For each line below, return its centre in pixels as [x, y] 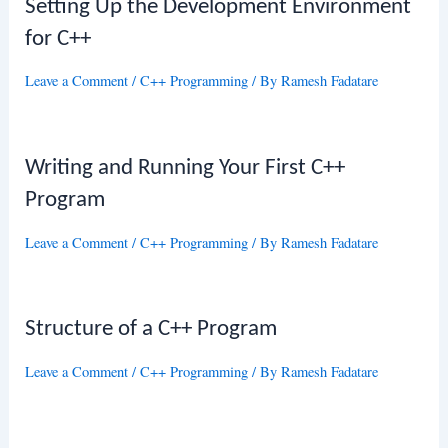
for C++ [58, 39]
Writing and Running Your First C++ [185, 169]
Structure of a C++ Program [151, 330]
